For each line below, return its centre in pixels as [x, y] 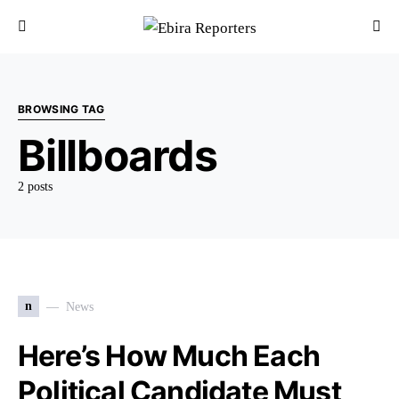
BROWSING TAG [61, 109]
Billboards [118, 155]
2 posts [35, 187]
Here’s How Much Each [169, 356]
